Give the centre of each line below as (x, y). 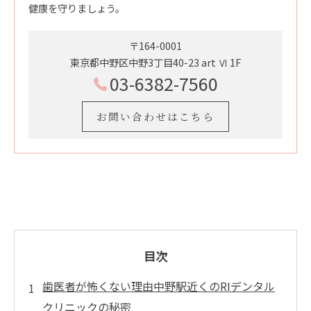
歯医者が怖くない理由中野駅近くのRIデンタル (159, 286)
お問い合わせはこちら (155, 117)
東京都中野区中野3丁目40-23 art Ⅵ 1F (155, 62)
